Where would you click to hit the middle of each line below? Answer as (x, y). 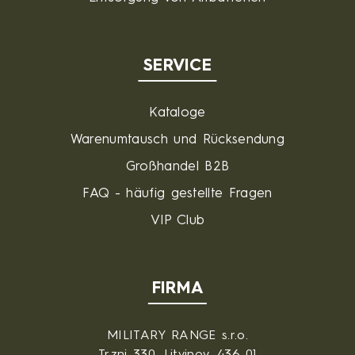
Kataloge (177, 113)
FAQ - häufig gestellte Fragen (177, 194)
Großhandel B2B (177, 167)
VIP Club (177, 221)
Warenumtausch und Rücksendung (177, 140)
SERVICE (177, 66)
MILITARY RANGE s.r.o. (177, 336)
